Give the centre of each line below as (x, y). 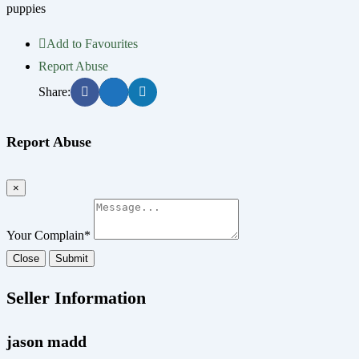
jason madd (46, 342)
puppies (28, 9)
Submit (72, 258)
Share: (54, 92)
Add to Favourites (92, 44)
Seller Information (76, 297)
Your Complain (45, 235)
